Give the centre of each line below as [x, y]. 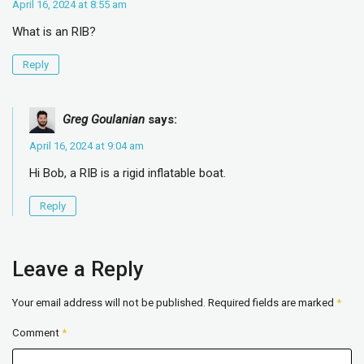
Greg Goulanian [104, 120]
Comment [37, 333]
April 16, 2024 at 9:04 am [87, 146]
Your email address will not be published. [109, 303]
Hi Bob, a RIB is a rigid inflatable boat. [128, 173]
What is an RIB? [54, 32]
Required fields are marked [272, 303]
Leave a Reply [78, 269]
